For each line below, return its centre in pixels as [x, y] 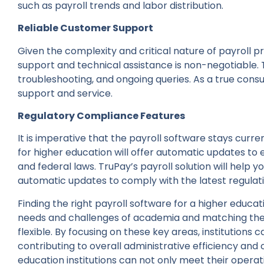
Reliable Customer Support [85, 28]
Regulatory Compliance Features [101, 116]
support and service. [66, 93]
